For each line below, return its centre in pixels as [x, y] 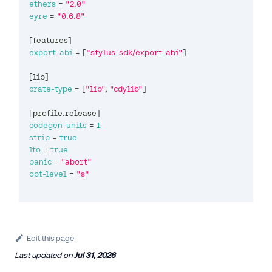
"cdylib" [126, 89]
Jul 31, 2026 [95, 256]
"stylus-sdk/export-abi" [134, 53]
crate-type [51, 89]
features [50, 41]
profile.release [65, 114]
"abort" [76, 162]
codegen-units [58, 126]
